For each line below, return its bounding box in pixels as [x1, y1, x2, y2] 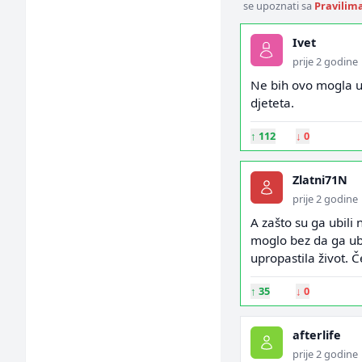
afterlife [292, 327, 341, 343]
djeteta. [250, 95, 294, 111]
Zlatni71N [292, 172, 347, 187]
